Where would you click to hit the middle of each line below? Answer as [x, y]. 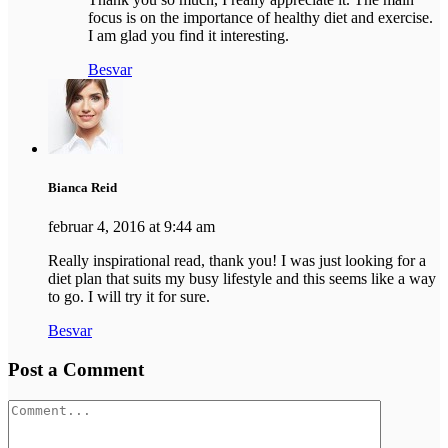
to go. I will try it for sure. [129, 297]
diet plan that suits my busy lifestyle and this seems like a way [242, 279]
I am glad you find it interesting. [188, 36]
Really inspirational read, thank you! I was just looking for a [237, 261]
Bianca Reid [82, 188]
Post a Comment [76, 370]
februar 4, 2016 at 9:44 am [131, 227]
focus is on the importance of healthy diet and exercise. [260, 18]
